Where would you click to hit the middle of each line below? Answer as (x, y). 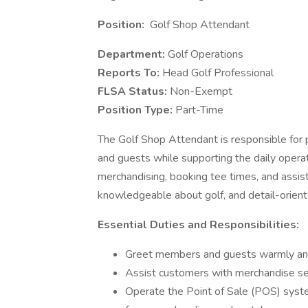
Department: (133, 54)
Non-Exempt (201, 91)
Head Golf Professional (219, 73)
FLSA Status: (134, 91)
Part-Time (199, 110)
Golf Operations (206, 54)
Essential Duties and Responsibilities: (198, 225)
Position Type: (136, 110)
